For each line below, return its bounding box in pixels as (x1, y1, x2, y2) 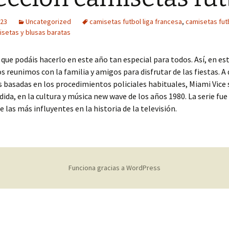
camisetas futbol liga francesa (89, 17, 182, 26)
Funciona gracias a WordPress (68, 163, 161, 172)
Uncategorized (26, 17, 71, 26)
